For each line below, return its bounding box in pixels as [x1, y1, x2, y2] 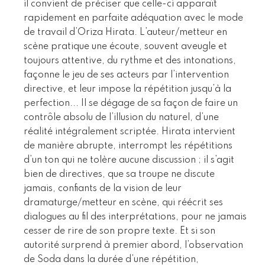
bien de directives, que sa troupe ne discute [24, 169, 215, 179]
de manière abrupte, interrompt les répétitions [24, 141, 232, 151]
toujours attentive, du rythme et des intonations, [24, 56, 236, 66]
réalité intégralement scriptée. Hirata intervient [24, 127, 235, 137]
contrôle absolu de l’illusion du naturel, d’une [24, 112, 219, 122]
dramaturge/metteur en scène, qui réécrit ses [24, 198, 223, 208]
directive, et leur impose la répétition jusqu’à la [24, 84, 231, 94]
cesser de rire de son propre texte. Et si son [24, 226, 215, 236]
